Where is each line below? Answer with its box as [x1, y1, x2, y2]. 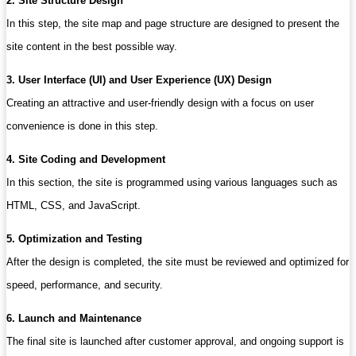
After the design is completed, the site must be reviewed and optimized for [6, 255, 349, 268]
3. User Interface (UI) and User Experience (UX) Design [6, 73, 272, 86]
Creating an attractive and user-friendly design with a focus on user [6, 96, 314, 109]
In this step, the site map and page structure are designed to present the [6, 17, 339, 29]
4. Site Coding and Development [6, 153, 165, 165]
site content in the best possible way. [6, 40, 177, 52]
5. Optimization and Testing [6, 232, 142, 245]
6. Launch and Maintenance [6, 311, 141, 324]
